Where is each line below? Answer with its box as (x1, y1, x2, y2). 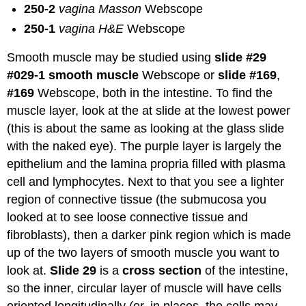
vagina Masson (59, 2, 145, 16)
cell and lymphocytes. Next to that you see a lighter (7, 175, 285, 189)
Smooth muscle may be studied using (7, 51, 212, 65)
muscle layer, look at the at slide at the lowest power (7, 104, 291, 118)
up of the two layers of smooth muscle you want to (7, 246, 280, 260)
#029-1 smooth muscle (7, 68, 139, 83)
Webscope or (139, 68, 219, 83)
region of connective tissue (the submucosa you (7, 193, 267, 207)
